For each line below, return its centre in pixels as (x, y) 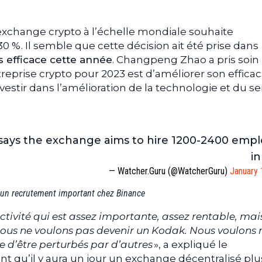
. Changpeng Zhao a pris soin (186, 59)
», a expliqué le (190, 244)
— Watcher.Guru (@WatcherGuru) (169, 171)
